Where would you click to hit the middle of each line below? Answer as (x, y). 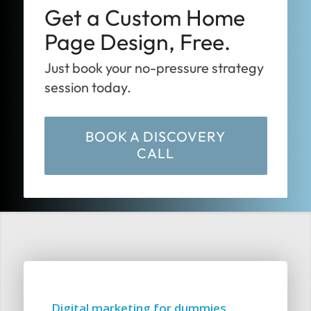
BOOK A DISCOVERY (155, 136)
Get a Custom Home (144, 17)
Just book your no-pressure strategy (154, 67)
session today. (87, 87)
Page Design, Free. (137, 42)
